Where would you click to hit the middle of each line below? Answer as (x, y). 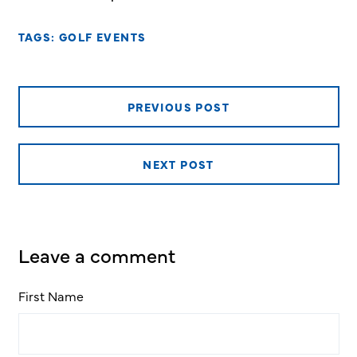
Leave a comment (96, 255)
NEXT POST (178, 165)
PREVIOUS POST (178, 107)
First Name (51, 296)
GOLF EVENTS (102, 37)
